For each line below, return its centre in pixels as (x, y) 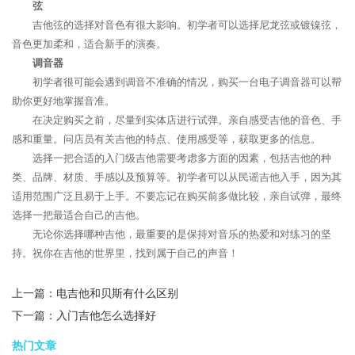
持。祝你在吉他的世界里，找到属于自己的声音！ (125, 253)
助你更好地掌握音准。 (63, 101)
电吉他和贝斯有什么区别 (117, 294)
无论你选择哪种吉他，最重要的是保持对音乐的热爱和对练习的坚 (182, 234)
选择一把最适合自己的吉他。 (79, 215)
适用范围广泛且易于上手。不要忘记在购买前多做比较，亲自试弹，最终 (177, 196)
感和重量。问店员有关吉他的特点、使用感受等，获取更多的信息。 (166, 139)
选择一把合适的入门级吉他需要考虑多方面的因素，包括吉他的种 (182, 158)
